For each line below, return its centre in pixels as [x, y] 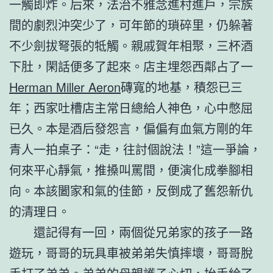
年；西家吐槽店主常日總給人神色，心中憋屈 [131, 107]
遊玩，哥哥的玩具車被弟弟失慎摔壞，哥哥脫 [131, 252]
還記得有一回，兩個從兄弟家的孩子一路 [143, 232]
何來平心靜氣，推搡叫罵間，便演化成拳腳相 [131, 169]
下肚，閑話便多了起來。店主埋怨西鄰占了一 [131, 66]
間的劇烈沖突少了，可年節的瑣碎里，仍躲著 [131, 24]
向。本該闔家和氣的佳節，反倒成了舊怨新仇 [131, 190]
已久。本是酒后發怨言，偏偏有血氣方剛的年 [131, 128]
